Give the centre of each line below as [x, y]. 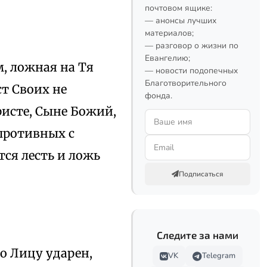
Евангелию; [167, 58]
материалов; [169, 33]
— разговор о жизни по [192, 46]
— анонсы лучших [181, 21]
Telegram [219, 256]
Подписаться [201, 174]
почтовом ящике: [178, 8]
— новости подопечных [191, 71]
